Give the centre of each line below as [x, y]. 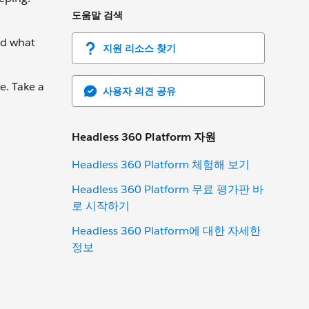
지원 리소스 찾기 [139, 48]
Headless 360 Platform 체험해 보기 [161, 164]
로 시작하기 [101, 206]
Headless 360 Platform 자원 [144, 137]
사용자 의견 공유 [139, 91]
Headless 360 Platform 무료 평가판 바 [168, 189]
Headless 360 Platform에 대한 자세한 [166, 230]
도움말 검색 [97, 15]
